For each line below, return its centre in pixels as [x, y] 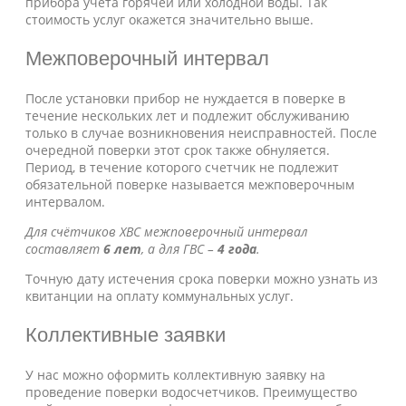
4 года [237, 249]
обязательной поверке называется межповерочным [190, 184]
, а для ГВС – [179, 249]
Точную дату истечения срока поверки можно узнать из [202, 279]
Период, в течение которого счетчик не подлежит [182, 167]
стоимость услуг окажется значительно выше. [169, 19]
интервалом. [65, 202]
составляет [64, 249]
